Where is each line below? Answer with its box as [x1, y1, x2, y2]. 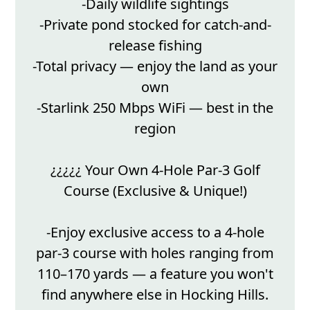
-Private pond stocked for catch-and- [39, 15, 271, 35]
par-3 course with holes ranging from [36, 244, 274, 263]
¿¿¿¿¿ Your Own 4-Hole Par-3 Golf [50, 161, 260, 180]
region [134, 119, 176, 138]
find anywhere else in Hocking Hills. [42, 285, 268, 304]
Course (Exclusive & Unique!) [63, 181, 247, 201]
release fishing [108, 36, 202, 55]
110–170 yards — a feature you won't [37, 264, 273, 284]
